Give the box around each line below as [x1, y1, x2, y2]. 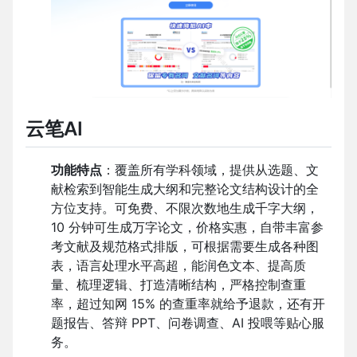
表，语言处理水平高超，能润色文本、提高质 [51, 257, 306, 274]
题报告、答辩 [51, 315, 127, 331]
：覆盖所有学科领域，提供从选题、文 [102, 162, 319, 178]
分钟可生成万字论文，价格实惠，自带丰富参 [69, 219, 324, 236]
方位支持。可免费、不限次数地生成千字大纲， [51, 200, 319, 217]
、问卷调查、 [155, 315, 232, 331]
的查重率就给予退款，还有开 [159, 296, 325, 312]
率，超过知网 [51, 296, 127, 312]
